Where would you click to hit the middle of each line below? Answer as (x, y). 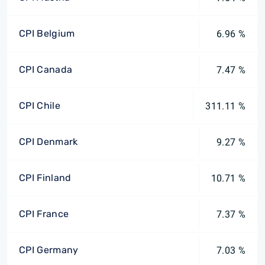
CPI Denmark (49, 142)
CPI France (44, 214)
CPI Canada (46, 70)
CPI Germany (49, 250)
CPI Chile (40, 106)
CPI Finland (45, 178)
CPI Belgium (47, 33)
